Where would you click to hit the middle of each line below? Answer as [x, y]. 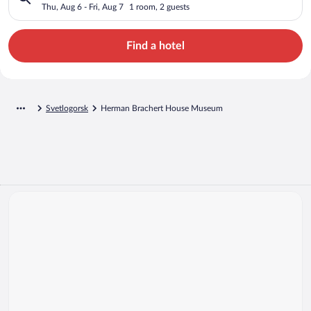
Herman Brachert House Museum [162, 108]
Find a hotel [155, 45]
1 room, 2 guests [159, 7]
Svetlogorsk [67, 108]
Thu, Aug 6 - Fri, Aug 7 [83, 7]
